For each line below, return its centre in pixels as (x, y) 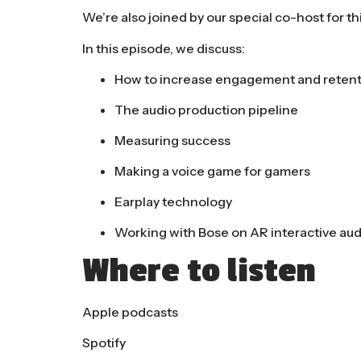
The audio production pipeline (206, 110)
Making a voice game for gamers (212, 171)
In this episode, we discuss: (164, 48)
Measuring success (172, 141)
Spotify (104, 343)
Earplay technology (173, 202)
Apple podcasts (130, 312)
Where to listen (199, 271)
